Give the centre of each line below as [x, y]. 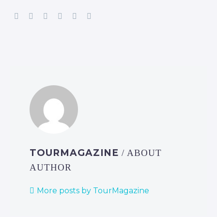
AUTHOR [51, 168]
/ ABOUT [142, 153]
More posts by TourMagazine [93, 191]
